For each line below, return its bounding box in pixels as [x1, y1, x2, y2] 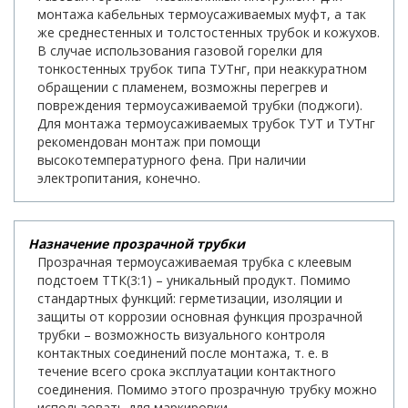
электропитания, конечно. [37, 168, 200, 187]
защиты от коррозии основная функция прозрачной [37, 307, 362, 325]
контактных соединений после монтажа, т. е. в [37, 343, 329, 362]
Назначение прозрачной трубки [28, 234, 245, 252]
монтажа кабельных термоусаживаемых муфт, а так [37, 5, 366, 23]
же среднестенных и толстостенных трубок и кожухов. [37, 23, 380, 41]
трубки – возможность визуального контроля [37, 325, 325, 343]
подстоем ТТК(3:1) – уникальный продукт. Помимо [37, 270, 351, 289]
